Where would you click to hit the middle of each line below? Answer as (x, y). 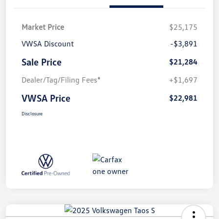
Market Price (43, 27)
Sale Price (42, 61)
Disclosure (32, 113)
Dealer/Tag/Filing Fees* (61, 79)
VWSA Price (46, 98)
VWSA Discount (48, 43)
